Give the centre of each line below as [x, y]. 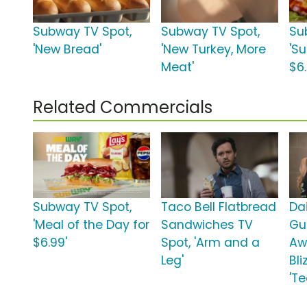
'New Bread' [67, 50]
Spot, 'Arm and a [211, 243]
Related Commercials [123, 108]
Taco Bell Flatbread [219, 207]
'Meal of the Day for [91, 225]
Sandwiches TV [207, 225]
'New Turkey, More [214, 50]
